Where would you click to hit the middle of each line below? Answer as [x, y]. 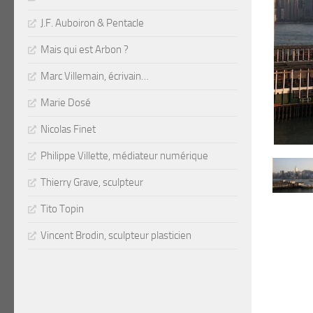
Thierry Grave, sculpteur [92, 183]
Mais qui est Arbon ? [85, 50]
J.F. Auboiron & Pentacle [92, 23]
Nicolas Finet [68, 130]
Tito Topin [62, 209]
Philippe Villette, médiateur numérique [124, 156]
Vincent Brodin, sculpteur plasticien [116, 236]
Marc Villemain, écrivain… [95, 77]
